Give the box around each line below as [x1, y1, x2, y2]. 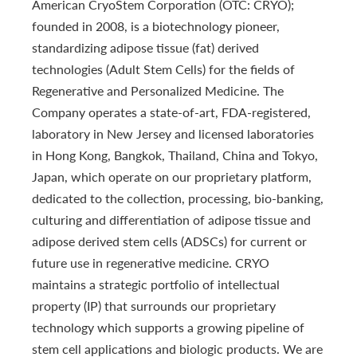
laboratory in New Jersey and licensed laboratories [32, 125, 314, 141]
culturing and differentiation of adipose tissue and [32, 211, 311, 227]
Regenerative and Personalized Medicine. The [32, 82, 284, 98]
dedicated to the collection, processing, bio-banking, [32, 190, 324, 206]
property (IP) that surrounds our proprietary [32, 297, 276, 313]
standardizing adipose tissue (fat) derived [32, 39, 259, 55]
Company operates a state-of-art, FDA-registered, [32, 104, 311, 120]
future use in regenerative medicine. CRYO [32, 254, 269, 270]
